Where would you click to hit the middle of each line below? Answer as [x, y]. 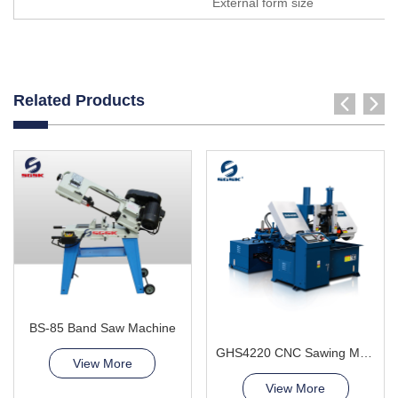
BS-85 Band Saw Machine [102, 327]
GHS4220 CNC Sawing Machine [366, 353]
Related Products [79, 100]
